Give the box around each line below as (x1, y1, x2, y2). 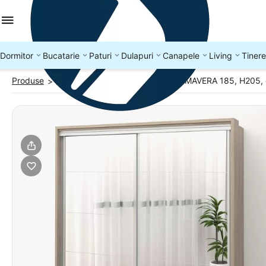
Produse (12, 75, 44, 85)
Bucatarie (43, 50, 80, 61)
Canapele (163, 50, 199, 61)
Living (209, 50, 232, 61)
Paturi (89, 50, 112, 61)
